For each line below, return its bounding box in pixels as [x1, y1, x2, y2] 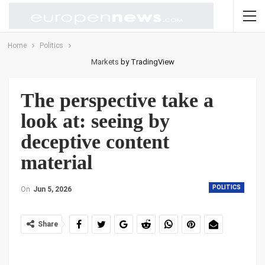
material [21, 151, 92, 173]
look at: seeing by [21, 110, 170, 132]
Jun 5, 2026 [33, 185, 72, 193]
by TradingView [118, 57, 174, 66]
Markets [91, 57, 119, 66]
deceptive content [21, 131, 169, 153]
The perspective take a [21, 89, 214, 111]
